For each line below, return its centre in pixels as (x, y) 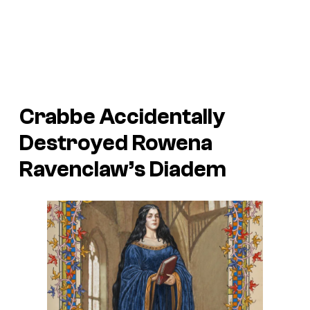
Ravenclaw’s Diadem (123, 169)
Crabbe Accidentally (122, 117)
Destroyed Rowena (116, 143)
